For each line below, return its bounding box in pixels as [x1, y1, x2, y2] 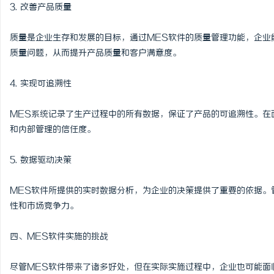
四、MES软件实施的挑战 [10, 232, 108, 242]
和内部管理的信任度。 [10, 125, 95, 135]
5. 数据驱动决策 [10, 155, 72, 166]
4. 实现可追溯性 [10, 79, 72, 89]
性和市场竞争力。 [10, 201, 78, 212]
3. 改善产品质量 [10, 2, 72, 13]
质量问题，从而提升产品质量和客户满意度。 [10, 48, 181, 59]
